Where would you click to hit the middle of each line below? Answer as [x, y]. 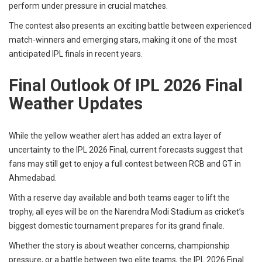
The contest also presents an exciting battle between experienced [130, 26]
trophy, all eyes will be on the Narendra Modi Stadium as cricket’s [127, 212]
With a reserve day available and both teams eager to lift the [119, 198]
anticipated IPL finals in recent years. [76, 54]
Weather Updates [76, 104]
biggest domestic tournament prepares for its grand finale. [117, 226]
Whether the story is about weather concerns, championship [119, 246]
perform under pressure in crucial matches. [88, 6]
